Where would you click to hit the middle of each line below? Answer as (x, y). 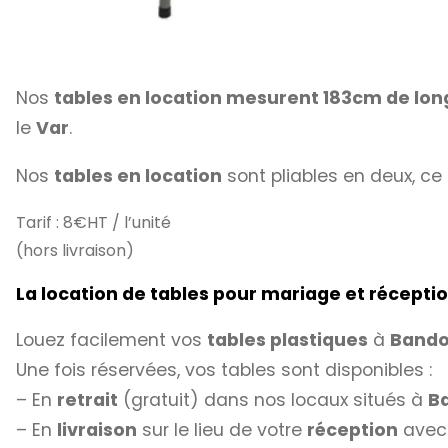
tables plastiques (287, 339)
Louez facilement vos (111, 339)
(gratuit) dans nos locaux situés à (273, 399)
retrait (87, 399)
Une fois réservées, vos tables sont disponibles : (224, 369)
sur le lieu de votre (222, 429)
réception (352, 429)
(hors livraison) (75, 250)
